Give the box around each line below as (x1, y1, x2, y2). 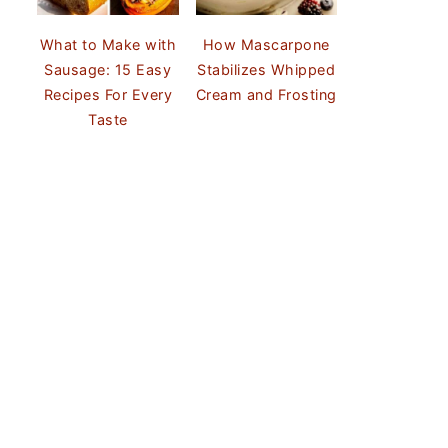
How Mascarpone (202, 35, 330, 53)
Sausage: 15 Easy (44, 60, 172, 78)
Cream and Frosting (195, 85, 337, 103)
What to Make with (39, 35, 176, 53)
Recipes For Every (43, 85, 172, 103)
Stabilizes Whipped (197, 60, 336, 78)
